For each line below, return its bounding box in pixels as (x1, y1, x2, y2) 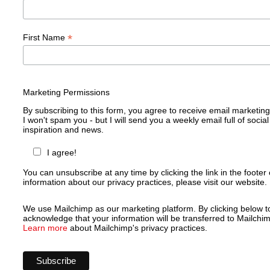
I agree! (46, 148, 77, 158)
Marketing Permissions (23, 87, 110, 98)
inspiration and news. (23, 125, 104, 135)
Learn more (23, 223, 67, 233)
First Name (23, 33, 67, 43)
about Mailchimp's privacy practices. (67, 223, 207, 233)
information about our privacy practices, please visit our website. (23, 177, 267, 187)
